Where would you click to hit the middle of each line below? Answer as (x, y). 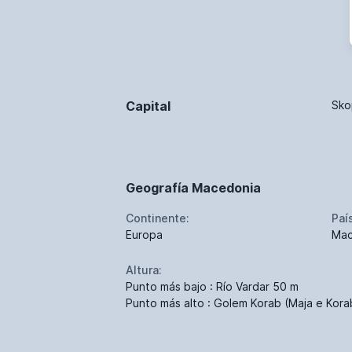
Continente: (158, 218)
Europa (144, 234)
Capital (148, 106)
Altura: (144, 269)
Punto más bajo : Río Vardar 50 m (212, 286)
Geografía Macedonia (193, 187)
